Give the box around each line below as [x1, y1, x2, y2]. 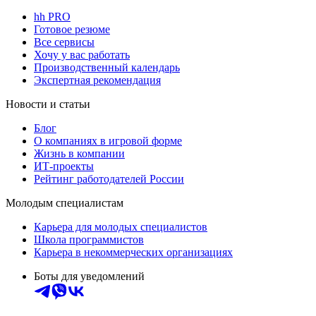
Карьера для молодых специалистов [34, 220, 207, 233]
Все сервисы [34, 35, 95, 48]
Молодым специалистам [6, 196, 123, 209]
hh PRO [34, 10, 71, 23]
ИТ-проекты [34, 159, 94, 172]
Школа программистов [34, 233, 144, 245]
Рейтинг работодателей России [34, 172, 184, 185]
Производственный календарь [34, 61, 180, 73]
